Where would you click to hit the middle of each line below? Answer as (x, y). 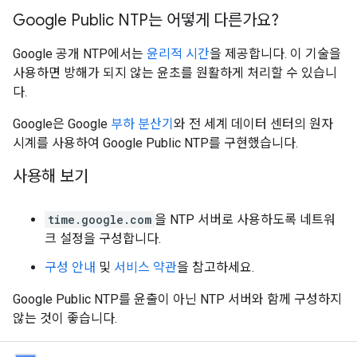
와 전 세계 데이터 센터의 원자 (253, 124)
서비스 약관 (145, 267)
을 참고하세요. (216, 267)
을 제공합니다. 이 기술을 (275, 54)
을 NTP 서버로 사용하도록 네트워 (245, 220)
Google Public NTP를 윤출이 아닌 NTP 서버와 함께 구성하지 (177, 299)
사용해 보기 (51, 177)
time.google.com (100, 220)
